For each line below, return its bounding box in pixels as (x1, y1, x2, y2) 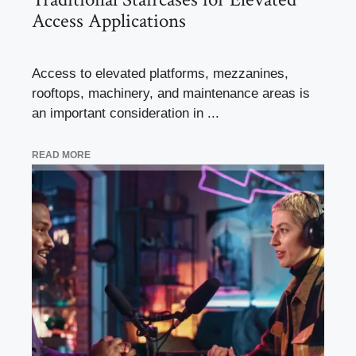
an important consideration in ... (32, 106, 219, 122)
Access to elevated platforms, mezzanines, (32, 66, 288, 82)
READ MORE (32, 149, 91, 161)
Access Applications (32, 8, 186, 35)
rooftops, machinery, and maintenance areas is (32, 86, 310, 102)
